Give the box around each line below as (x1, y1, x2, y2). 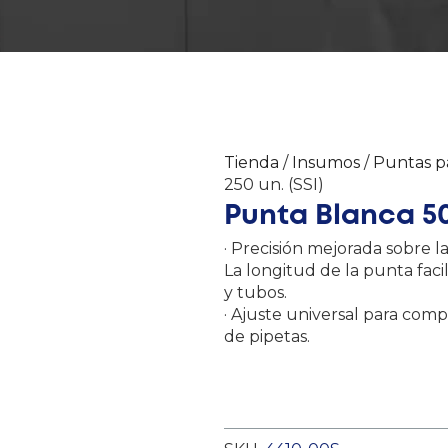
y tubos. (224, 282, 287, 302)
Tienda (224, 152, 279, 172)
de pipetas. (224, 326, 310, 346)
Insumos (292, 152, 360, 172)
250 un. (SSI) (224, 174, 324, 194)
